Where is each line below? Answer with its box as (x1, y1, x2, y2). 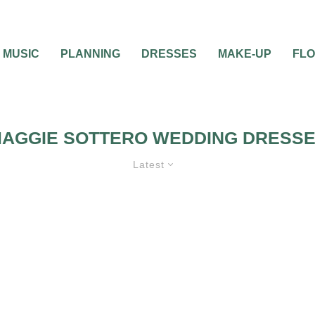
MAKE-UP (218, 48, 271, 60)
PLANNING (60, 48, 120, 60)
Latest (133, 159, 165, 170)
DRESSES (141, 48, 197, 60)
